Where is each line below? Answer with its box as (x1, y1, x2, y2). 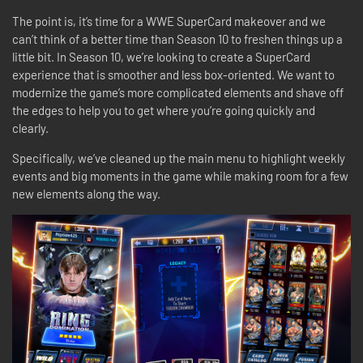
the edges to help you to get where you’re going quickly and (12, 102, 315, 117)
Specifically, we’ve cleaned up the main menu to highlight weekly (12, 150, 345, 165)
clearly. (12, 120, 53, 135)
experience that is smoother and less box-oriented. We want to (12, 66, 335, 82)
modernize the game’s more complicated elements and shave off (12, 84, 344, 100)
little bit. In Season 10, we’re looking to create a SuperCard (12, 49, 310, 64)
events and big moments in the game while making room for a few (12, 168, 348, 183)
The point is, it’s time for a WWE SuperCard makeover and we (12, 13, 326, 28)
